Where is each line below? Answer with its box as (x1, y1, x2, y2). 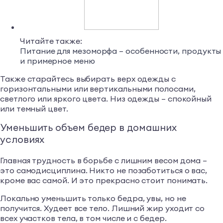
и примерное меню (20, 56, 95, 66)
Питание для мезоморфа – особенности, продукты (20, 46, 222, 56)
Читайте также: (20, 36, 82, 46)
